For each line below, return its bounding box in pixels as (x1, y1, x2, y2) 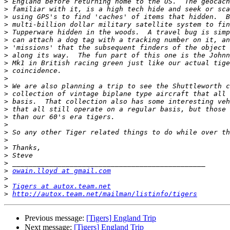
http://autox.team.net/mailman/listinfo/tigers (12, 190, 197, 198)
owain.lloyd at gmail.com (12, 167, 111, 175)
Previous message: (25, 214, 86, 223)
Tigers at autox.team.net (12, 182, 111, 190)
